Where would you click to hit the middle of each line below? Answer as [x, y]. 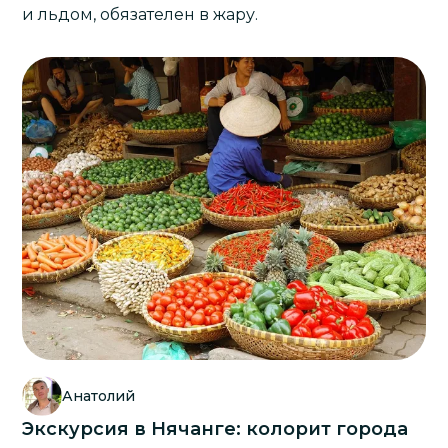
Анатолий [99, 395]
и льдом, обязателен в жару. [140, 15]
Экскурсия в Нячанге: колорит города [215, 428]
